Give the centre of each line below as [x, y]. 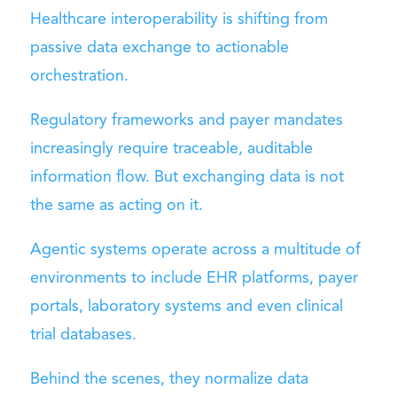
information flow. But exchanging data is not [187, 177]
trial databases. [83, 335]
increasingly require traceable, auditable [171, 148]
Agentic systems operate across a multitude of [195, 249]
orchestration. [79, 76]
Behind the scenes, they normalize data [169, 379]
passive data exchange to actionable [159, 47]
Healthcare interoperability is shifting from [179, 19]
